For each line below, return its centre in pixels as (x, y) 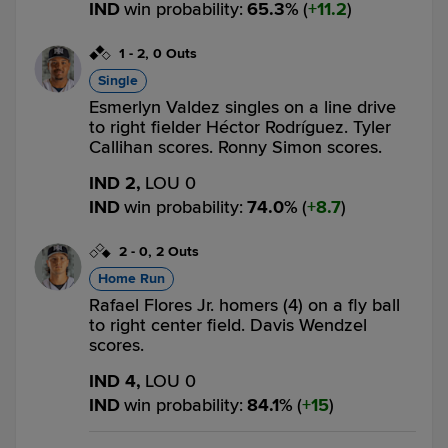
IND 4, (115, 381)
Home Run (131, 278)
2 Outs (177, 251)
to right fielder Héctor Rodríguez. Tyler (240, 127)
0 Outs (175, 53)
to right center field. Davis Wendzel (228, 325)
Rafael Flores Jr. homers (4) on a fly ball (244, 305)
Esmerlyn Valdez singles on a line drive (242, 107)
